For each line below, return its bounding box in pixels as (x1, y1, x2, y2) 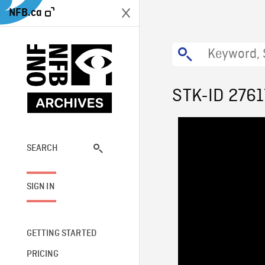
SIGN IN (26, 182, 54, 192)
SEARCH (26, 143, 59, 153)
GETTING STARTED (26, 228, 97, 238)
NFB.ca (9, 7, 42, 18)
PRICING (26, 249, 59, 259)
